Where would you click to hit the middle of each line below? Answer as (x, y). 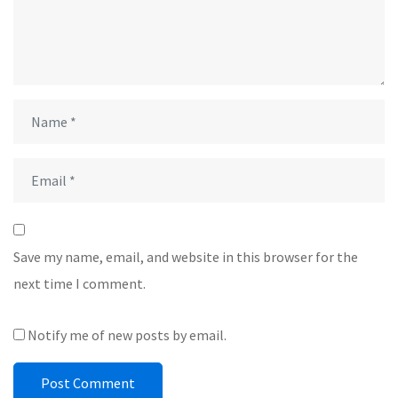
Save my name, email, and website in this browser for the (186, 257)
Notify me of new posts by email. (127, 335)
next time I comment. (80, 283)
